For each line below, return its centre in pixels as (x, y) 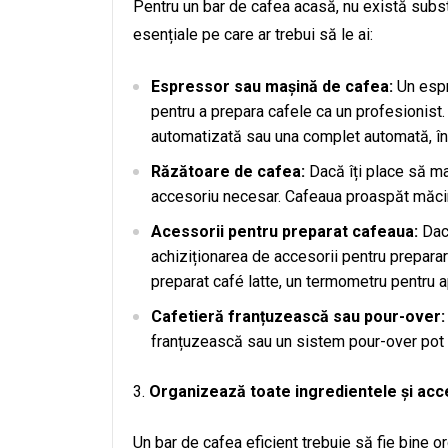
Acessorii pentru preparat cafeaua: (284, 231)
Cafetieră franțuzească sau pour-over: (298, 316)
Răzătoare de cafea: (228, 171)
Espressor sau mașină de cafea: (272, 86)
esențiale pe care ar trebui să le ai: (253, 34)
